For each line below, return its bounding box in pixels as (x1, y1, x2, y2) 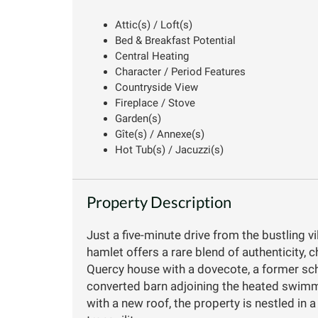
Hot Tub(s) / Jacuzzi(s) (115, 143, 224, 156)
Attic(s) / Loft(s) (115, 18, 192, 31)
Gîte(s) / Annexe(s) (115, 127, 204, 141)
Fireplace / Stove (115, 96, 195, 109)
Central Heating (115, 49, 189, 62)
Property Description (87, 192, 231, 212)
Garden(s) (115, 111, 161, 125)
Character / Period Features (115, 65, 246, 78)
